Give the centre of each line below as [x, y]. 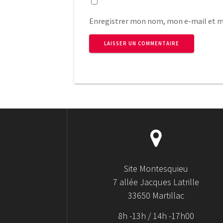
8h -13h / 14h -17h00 [156, 216]
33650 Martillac [156, 195]
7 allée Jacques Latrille [156, 182]
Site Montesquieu [156, 168]
